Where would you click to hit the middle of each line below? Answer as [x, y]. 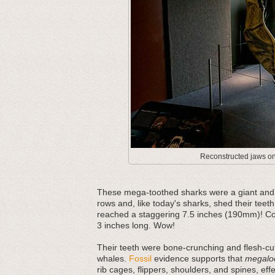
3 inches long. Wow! [136, 225]
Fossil [140, 258]
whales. [113, 258]
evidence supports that [198, 258]
